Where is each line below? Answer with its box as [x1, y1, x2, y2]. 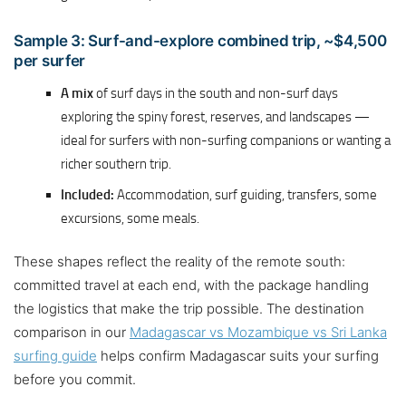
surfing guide [14, 347, 97, 365]
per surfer [14, 52, 85, 71]
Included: [61, 187, 114, 204]
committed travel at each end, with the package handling [14, 276, 369, 295]
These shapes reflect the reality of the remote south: [14, 253, 345, 271]
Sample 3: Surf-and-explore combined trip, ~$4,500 [14, 32, 387, 51]
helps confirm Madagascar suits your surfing [97, 347, 379, 365]
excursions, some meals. [61, 210, 199, 227]
